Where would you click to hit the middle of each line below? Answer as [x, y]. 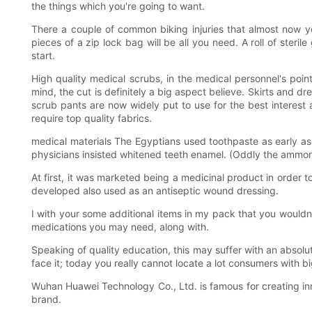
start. [43, 56]
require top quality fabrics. [92, 118]
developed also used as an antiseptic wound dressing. [155, 191]
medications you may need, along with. [120, 227]
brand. [46, 299]
